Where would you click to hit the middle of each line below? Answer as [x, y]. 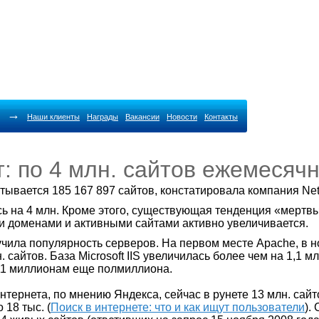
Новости [182, 117]
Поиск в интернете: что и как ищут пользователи [178, 307]
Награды [103, 117]
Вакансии [142, 117]
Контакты [221, 117]
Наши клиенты [53, 117]
